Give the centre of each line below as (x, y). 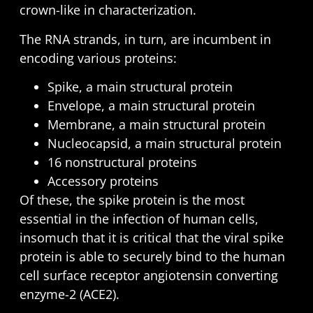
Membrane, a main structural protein (156, 125)
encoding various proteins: (98, 58)
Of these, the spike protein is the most (132, 200)
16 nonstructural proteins (122, 162)
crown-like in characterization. (108, 10)
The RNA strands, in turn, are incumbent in (145, 39)
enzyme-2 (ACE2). (69, 294)
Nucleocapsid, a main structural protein (164, 144)
